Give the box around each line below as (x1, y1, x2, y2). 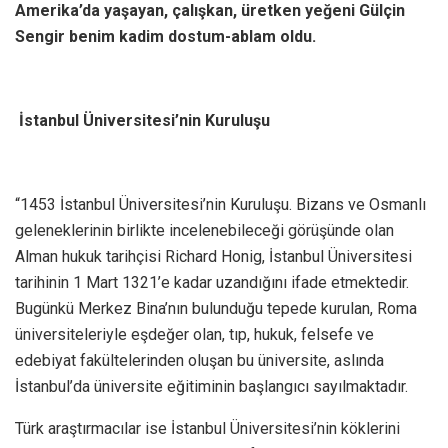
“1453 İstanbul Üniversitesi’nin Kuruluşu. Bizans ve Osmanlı (15, 194, 426, 214)
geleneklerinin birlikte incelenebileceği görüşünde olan (15, 220, 394, 240)
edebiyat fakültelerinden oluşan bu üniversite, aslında (15, 350, 384, 370)
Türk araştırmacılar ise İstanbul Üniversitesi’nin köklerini (15, 418, 400, 438)
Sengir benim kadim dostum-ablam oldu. (15, 26, 316, 46)
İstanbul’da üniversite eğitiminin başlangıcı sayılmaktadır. (15, 376, 408, 396)
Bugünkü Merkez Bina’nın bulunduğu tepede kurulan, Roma (15, 298, 417, 318)
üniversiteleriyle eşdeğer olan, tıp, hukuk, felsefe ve (15, 324, 374, 344)
